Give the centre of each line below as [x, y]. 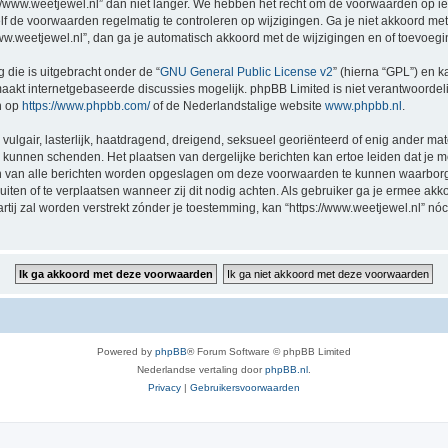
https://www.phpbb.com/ [86, 106]
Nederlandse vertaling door [201, 369]
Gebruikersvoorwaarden [245, 387]
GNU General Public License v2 [246, 72]
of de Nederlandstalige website [237, 106]
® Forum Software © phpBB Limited [269, 351]
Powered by [126, 351]
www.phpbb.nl [363, 106]
